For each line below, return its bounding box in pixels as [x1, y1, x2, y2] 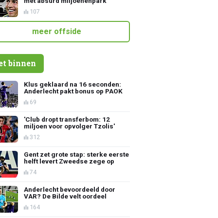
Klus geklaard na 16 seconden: [24, 80, 122, 88]
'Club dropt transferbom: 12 [24, 115, 110, 123]
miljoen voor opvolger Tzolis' [24, 122, 115, 130]
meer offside [32, 26, 81, 36]
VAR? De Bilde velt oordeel [24, 192, 107, 200]
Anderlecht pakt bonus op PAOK [24, 87, 123, 95]
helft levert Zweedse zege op [24, 157, 115, 165]
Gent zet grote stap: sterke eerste [24, 150, 129, 158]
